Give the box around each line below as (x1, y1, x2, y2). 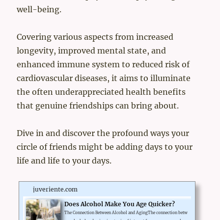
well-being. (17, 4, 62, 15)
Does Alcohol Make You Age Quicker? (64, 200, 175, 208)
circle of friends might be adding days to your (17, 142, 193, 152)
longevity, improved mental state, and (17, 46, 166, 56)
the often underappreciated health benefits (17, 87, 186, 97)
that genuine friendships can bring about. (17, 101, 179, 111)
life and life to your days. (17, 156, 112, 166)
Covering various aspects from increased (17, 32, 174, 42)
